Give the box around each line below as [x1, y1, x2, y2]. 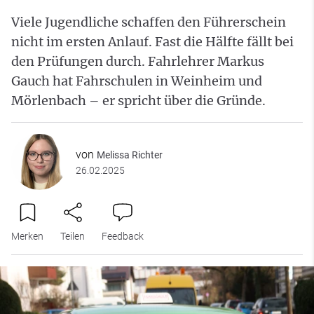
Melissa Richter [97, 149, 163, 161]
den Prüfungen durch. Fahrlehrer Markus [11, 53, 264, 69]
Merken [11, 230, 43, 242]
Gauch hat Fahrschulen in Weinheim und [11, 72, 262, 89]
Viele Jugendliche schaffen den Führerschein [11, 13, 286, 30]
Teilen [60, 230, 85, 242]
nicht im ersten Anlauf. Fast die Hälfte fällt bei [11, 33, 294, 50]
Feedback [102, 230, 144, 242]
